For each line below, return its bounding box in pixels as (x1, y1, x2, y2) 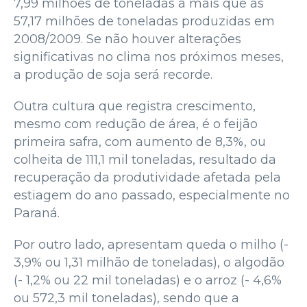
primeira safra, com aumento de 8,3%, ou (14, 134, 266, 149)
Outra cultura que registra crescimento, (14, 98, 256, 114)
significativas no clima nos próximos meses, (14, 49, 284, 64)
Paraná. (14, 205, 60, 221)
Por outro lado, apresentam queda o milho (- (14, 236, 288, 252)
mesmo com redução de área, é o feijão (14, 116, 258, 132)
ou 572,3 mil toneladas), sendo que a (14, 290, 239, 306)
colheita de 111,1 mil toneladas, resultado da (14, 151, 276, 167)
